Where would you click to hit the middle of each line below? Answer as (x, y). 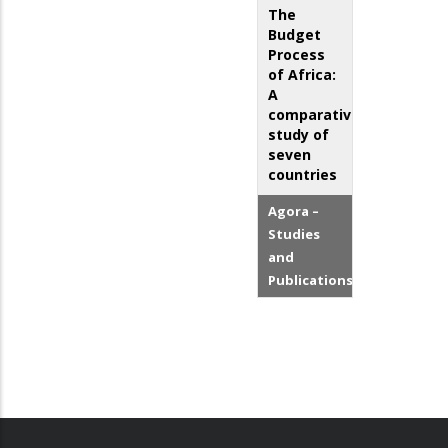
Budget (295, 35)
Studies (294, 234)
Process (297, 55)
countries (303, 175)
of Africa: (302, 75)
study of (299, 135)
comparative (314, 115)
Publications (311, 280)
